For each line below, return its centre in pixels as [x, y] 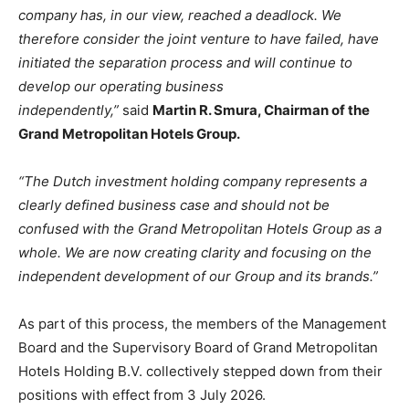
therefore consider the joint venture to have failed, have [199, 39]
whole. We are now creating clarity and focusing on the [195, 253]
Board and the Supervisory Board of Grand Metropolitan [198, 348]
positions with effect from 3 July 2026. [142, 395]
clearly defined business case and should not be [174, 205]
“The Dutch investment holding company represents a [193, 182]
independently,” [68, 110]
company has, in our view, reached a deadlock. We [180, 16]
